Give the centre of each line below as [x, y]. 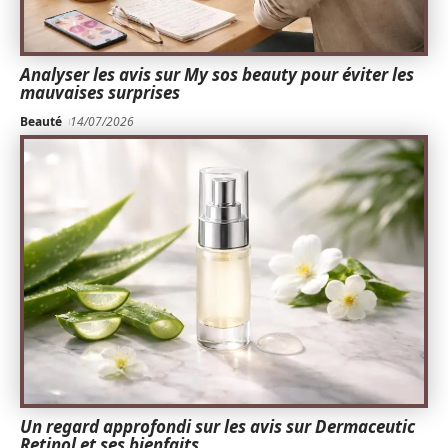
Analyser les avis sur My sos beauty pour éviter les [217, 74]
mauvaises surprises [100, 92]
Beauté [41, 121]
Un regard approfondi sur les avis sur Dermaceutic [217, 427]
